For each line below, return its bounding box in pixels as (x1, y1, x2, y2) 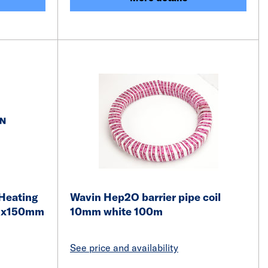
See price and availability (70, 242, 178, 254)
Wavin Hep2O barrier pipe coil (70, 190, 221, 204)
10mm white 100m (70, 205, 163, 218)
